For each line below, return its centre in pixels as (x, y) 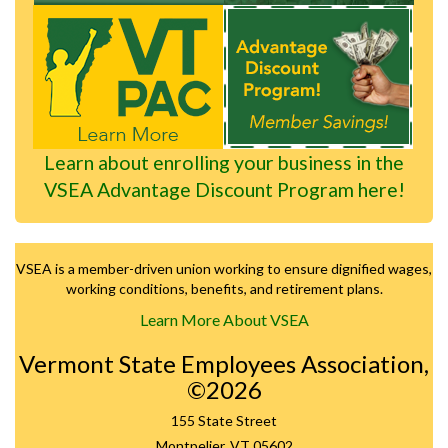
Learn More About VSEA (224, 319)
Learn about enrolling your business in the (224, 163)
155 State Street (224, 420)
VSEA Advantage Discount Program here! (224, 190)
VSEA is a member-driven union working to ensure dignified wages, (224, 268)
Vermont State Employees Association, (224, 363)
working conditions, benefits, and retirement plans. (224, 288)
